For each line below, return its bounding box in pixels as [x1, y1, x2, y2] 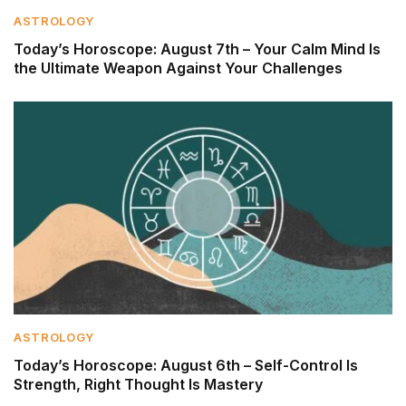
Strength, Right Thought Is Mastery [14, 374, 263, 393]
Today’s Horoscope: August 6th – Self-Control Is [14, 355, 358, 374]
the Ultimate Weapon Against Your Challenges [14, 58, 343, 77]
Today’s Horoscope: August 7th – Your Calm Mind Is [14, 39, 381, 58]
